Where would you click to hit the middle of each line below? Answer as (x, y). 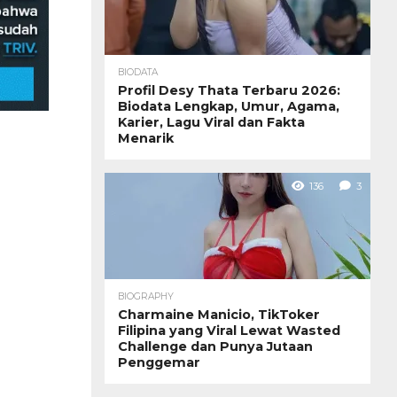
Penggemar (159, 362)
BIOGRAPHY (146, 296)
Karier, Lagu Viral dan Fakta (211, 122)
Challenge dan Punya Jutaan (215, 346)
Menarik (146, 138)
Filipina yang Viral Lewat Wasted (229, 330)
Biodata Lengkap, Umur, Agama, (229, 106)
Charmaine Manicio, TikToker (219, 314)
